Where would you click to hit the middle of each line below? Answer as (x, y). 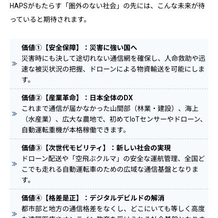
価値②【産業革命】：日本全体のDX (77, 98)
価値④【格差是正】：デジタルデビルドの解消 (93, 198)
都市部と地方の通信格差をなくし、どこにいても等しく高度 (113, 209)
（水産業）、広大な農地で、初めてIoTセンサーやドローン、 (114, 119)
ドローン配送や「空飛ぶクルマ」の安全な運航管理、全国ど (113, 158)
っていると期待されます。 (50, 19)
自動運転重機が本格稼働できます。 (75, 130)
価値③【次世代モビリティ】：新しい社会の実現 (96, 148)
